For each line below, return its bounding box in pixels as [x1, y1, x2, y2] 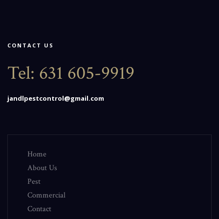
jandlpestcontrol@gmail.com [7, 93, 104, 103]
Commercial [27, 190, 66, 200]
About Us [27, 162, 57, 173]
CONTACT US [7, 41, 54, 49]
